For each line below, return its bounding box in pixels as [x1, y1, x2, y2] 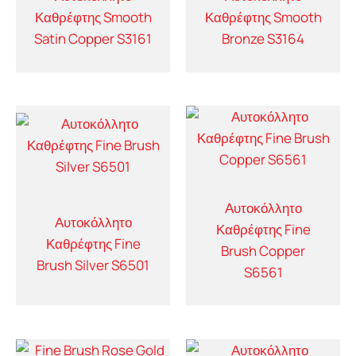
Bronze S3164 [222, 29, 304, 48]
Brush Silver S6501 [37, 255, 149, 274]
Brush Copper [221, 241, 305, 260]
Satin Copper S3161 [34, 29, 152, 48]
